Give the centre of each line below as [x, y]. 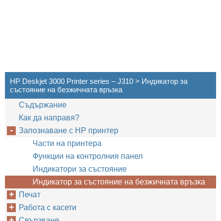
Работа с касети [48, 207]
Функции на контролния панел [88, 156]
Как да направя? [49, 118]
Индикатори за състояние [80, 169]
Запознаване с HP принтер [69, 130]
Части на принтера [67, 143]
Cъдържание [43, 105]
